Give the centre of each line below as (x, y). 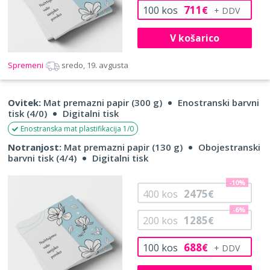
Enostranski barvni (218, 103)
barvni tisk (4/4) (42, 158)
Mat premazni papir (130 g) (122, 147)
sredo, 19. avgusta (95, 65)
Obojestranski (229, 147)
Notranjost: (35, 147)
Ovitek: (24, 103)
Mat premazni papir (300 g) (102, 103)
